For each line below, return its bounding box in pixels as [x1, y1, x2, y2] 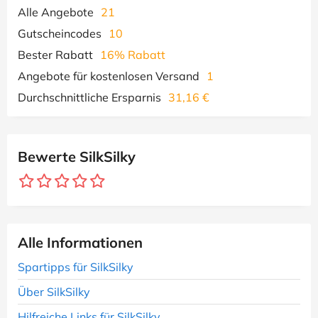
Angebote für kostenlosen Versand [18, 69, 199, 83]
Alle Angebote [18, 5, 94, 19]
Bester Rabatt [18, 48, 93, 62]
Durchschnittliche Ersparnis [18, 90, 161, 104]
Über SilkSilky [18, 285, 90, 299]
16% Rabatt [100, 48, 165, 62]
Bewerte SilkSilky [18, 148, 136, 165]
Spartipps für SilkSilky [18, 260, 133, 274]
